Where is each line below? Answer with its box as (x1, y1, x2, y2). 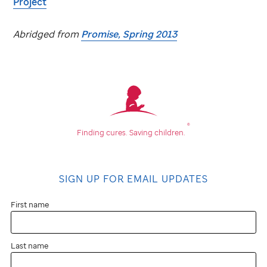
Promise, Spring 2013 (81, 27, 178, 41)
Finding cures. (77, 126, 128, 138)
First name (11, 198, 49, 210)
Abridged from (13, 27, 82, 41)
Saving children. (129, 126, 187, 138)
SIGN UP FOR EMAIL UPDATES (59, 172, 208, 185)
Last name (11, 240, 48, 251)
